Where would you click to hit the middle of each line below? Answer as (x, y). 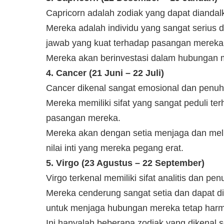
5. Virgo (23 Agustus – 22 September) (125, 163)
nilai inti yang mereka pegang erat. (115, 148)
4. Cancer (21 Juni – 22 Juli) (105, 73)
